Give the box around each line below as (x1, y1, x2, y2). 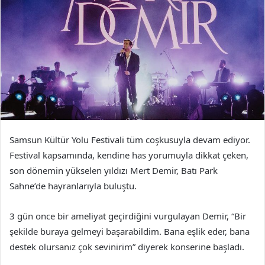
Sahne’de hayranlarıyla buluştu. (9, 180, 139, 192)
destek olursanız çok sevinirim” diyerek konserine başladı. (9, 241, 247, 253)
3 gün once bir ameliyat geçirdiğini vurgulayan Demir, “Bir (9, 210, 246, 222)
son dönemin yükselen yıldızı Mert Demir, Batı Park (9, 164, 218, 177)
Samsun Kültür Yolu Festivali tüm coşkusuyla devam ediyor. (9, 134, 250, 146)
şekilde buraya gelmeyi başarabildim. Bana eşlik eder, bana (9, 225, 250, 238)
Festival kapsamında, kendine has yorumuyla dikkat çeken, (9, 149, 248, 161)
